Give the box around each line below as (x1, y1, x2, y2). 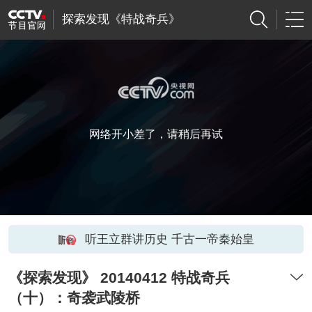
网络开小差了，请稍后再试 (89, 128, 223, 140)
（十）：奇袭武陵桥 (8, 290, 140, 306)
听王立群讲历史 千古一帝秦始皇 (84, 232, 254, 246)
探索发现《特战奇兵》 (61, 13, 180, 26)
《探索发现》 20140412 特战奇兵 (8, 270, 230, 286)
